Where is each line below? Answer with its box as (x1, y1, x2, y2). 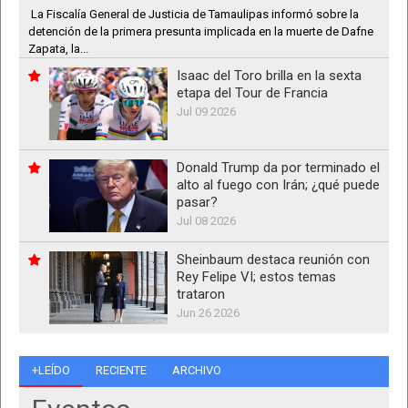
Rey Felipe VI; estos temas (177, 269, 336, 286)
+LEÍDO (32, 363, 70, 378)
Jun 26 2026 (177, 306, 240, 321)
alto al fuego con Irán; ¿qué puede (177, 177, 380, 194)
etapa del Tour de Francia (177, 85, 328, 102)
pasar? (177, 194, 218, 211)
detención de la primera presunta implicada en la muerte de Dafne (28, 25, 373, 39)
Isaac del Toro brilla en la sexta (177, 67, 362, 85)
